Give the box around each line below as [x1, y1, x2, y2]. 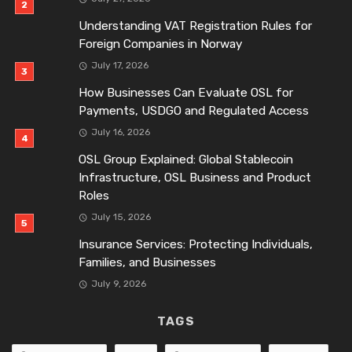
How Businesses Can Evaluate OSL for [79, 85, 293, 100]
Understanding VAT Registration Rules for [79, 18, 312, 33]
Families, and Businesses [79, 255, 216, 270]
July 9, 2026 [90, 278, 146, 290]
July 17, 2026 [90, 59, 148, 71]
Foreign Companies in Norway [79, 36, 242, 51]
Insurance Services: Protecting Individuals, [79, 237, 313, 252]
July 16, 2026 [90, 126, 150, 137]
